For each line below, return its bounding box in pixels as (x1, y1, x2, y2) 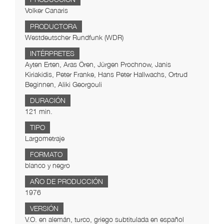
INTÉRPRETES (30, 49, 74, 57)
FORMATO (30, 150, 62, 158)
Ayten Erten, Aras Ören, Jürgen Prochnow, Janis (25, 60, 171, 68)
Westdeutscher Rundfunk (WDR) (25, 33, 123, 41)
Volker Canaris (25, 6, 68, 14)
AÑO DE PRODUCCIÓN (30, 177, 103, 185)
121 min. (25, 107, 52, 115)
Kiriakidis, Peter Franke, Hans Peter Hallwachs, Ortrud (25, 70, 187, 78)
